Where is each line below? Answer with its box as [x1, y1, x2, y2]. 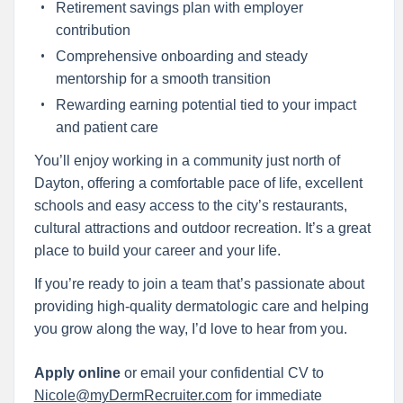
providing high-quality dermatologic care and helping [33, 298, 369, 314]
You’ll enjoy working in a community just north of [33, 152, 340, 168]
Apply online [33, 364, 121, 381]
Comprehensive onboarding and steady [55, 48, 308, 64]
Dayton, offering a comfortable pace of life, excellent [33, 175, 363, 191]
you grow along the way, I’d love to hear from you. [33, 320, 347, 336]
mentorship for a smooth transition [55, 70, 271, 86]
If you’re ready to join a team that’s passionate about [33, 275, 364, 291]
